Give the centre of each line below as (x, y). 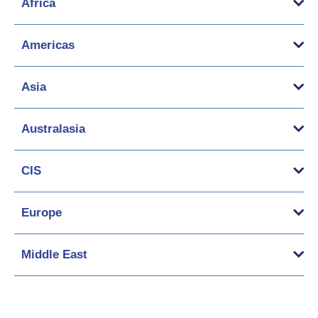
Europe (42, 212)
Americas (48, 45)
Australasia (53, 128)
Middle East (54, 254)
